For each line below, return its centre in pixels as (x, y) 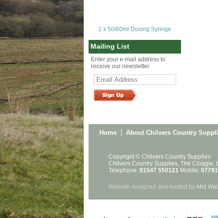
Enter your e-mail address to (128, 59)
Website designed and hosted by (153, 187)
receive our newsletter (120, 66)
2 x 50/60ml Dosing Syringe (135, 29)
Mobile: (190, 170)
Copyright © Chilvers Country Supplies (160, 157)
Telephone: (124, 170)
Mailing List (110, 46)
